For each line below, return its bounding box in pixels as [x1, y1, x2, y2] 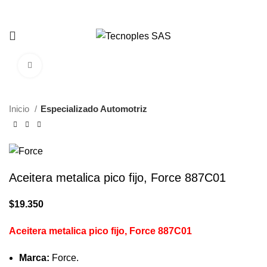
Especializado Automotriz [41, 104, 147, 114]
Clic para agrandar [42, 61, 110, 70]
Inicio [9, 104, 32, 114]
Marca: [19, 253, 49, 263]
